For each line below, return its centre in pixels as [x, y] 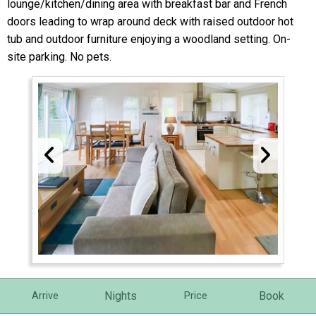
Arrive [45, 296]
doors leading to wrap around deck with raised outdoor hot [150, 22]
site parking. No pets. [59, 57]
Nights [120, 296]
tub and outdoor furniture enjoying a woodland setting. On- [149, 39]
